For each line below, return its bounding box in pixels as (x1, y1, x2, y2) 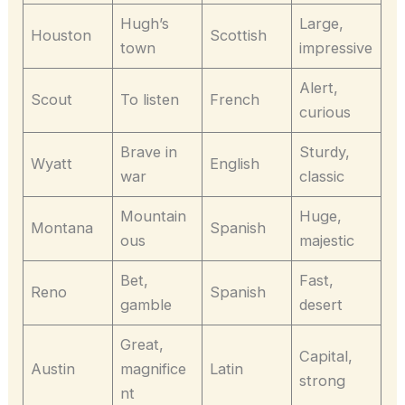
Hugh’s (120, 14, 170, 33)
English (210, 154, 260, 173)
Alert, (299, 78, 339, 97)
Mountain (120, 206, 187, 225)
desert (299, 295, 344, 314)
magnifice (120, 359, 187, 378)
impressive (299, 38, 373, 57)
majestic (299, 231, 355, 250)
